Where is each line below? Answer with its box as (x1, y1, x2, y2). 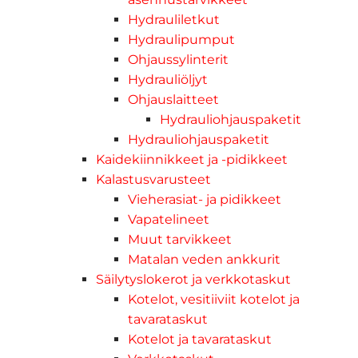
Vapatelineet (128, 211, 209, 227)
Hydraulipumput (128, 31, 235, 47)
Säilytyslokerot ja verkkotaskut (96, 271, 291, 287)
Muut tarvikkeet (128, 231, 232, 247)
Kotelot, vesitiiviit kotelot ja (128, 291, 300, 307)
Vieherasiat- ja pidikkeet (128, 191, 281, 207)
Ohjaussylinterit (128, 51, 229, 67)
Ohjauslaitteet (128, 91, 219, 107)
